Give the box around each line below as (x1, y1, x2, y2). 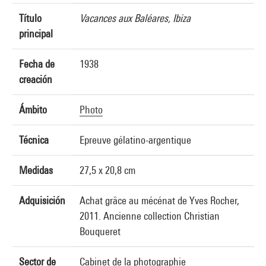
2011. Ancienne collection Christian (80, 210, 220, 222)
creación (19, 73, 52, 85)
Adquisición (19, 194, 65, 207)
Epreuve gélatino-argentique (80, 134, 191, 146)
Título (19, 12, 42, 24)
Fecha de (19, 58, 55, 70)
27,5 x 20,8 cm (80, 164, 135, 176)
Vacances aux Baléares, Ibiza (80, 12, 191, 24)
